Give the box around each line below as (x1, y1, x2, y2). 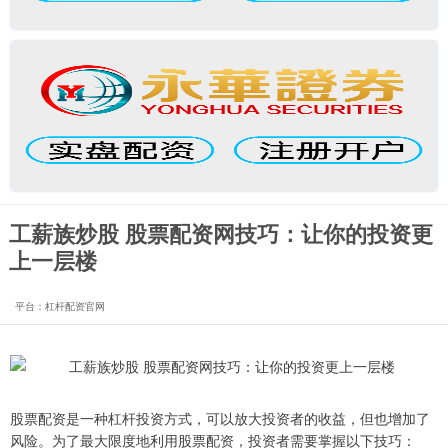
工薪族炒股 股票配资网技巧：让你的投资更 (8, 218, 433, 249)
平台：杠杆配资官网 (15, 299, 105, 313)
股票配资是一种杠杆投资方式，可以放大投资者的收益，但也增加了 (10, 408, 430, 428)
